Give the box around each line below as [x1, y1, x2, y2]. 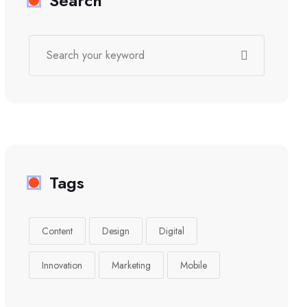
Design [102, 223, 130, 238]
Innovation [42, 258, 82, 272]
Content [42, 223, 73, 238]
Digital [159, 223, 184, 238]
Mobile [180, 258, 207, 272]
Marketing [112, 258, 151, 272]
